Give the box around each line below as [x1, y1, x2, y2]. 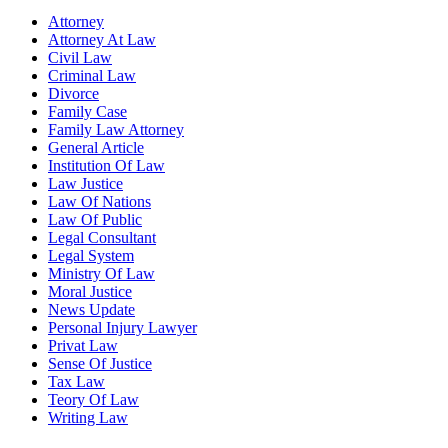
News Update [48, 301, 135, 319]
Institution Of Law [48, 157, 165, 175]
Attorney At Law [48, 31, 156, 49]
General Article [48, 139, 144, 157]
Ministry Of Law [48, 265, 155, 283]
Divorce [48, 85, 99, 103]
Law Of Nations [48, 193, 151, 211]
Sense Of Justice [48, 355, 152, 373]
